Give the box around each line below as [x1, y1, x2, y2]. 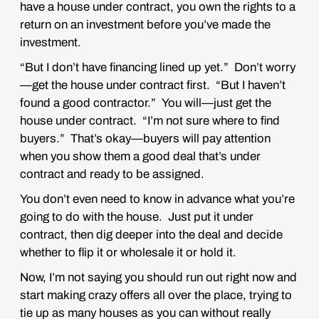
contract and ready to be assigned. [20, 167, 204, 181]
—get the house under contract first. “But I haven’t [20, 78, 286, 92]
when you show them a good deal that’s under [20, 150, 261, 163]
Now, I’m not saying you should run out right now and [20, 271, 297, 284]
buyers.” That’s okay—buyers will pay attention [20, 132, 271, 145]
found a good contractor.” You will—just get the [20, 96, 271, 110]
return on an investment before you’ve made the [20, 18, 271, 31]
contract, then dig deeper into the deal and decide [20, 228, 283, 241]
